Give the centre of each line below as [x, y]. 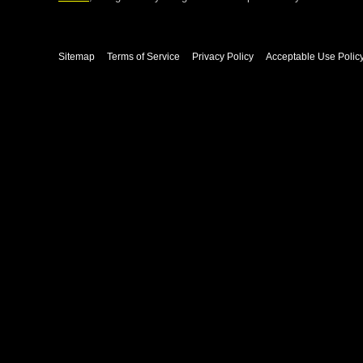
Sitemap [77, 57]
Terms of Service [143, 57]
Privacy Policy [223, 57]
